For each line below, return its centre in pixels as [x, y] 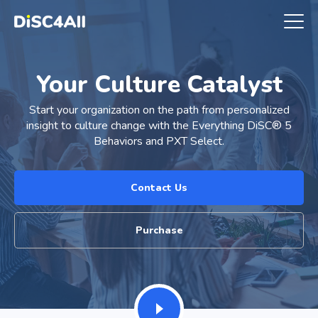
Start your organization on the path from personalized [159, 110]
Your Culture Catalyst [159, 84]
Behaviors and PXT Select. [159, 141]
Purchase [159, 230]
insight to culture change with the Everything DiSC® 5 [159, 126]
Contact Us [159, 188]
